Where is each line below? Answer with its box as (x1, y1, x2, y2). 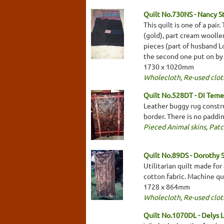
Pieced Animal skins (143, 121, 206, 131)
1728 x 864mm (143, 181, 190, 191)
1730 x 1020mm (143, 61, 194, 71)
